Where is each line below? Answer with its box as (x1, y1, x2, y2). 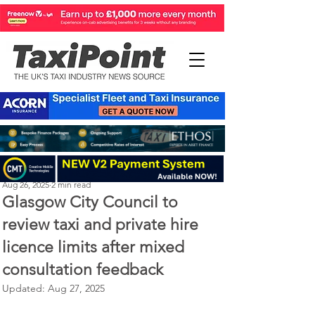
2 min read (51, 179, 91, 190)
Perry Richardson (2, 167, 65, 177)
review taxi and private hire (2, 215, 198, 234)
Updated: (2, 282, 48, 295)
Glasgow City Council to (2, 193, 178, 212)
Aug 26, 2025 (2, 179, 49, 190)
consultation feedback (2, 260, 163, 279)
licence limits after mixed (2, 238, 184, 257)
